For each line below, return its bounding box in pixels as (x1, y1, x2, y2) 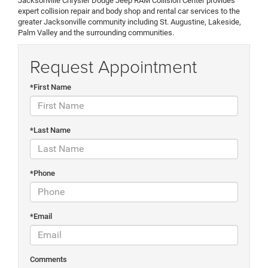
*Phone (30, 168, 55, 178)
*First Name (30, 82, 71, 92)
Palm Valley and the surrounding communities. (18, 28, 174, 37)
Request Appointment (30, 53, 197, 78)
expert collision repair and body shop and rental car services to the (18, 6, 240, 16)
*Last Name (30, 125, 71, 135)
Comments (30, 254, 67, 264)
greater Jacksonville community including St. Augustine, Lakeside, (18, 17, 241, 26)
